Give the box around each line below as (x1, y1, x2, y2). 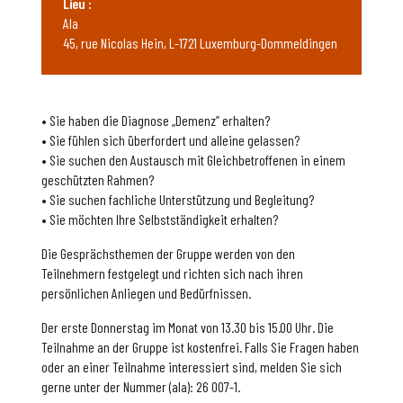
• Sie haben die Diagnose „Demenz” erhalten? (41, 112, 271, 130)
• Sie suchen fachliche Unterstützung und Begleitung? (41, 191, 315, 209)
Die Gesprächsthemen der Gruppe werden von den (41, 245, 296, 263)
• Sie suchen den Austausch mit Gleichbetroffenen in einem (41, 151, 346, 169)
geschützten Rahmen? (41, 171, 155, 189)
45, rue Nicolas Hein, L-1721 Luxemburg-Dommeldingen (63, 34, 338, 52)
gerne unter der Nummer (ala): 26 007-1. (41, 378, 241, 396)
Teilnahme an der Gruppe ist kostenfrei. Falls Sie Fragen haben (41, 338, 360, 356)
